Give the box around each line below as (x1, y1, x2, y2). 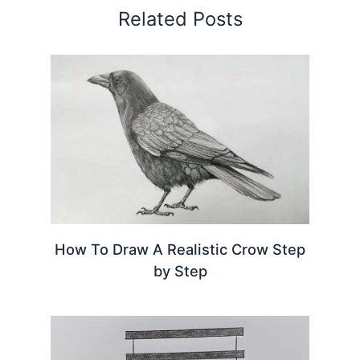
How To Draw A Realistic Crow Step (55, 239, 305, 258)
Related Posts (117, 7, 243, 31)
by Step (153, 261, 207, 280)
